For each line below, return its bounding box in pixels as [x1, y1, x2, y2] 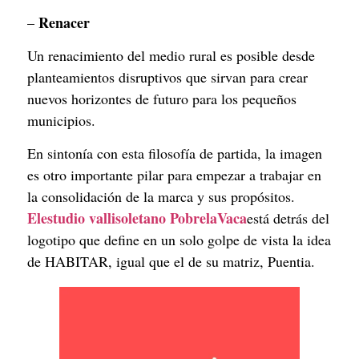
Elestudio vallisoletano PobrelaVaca [27, 208, 247, 229]
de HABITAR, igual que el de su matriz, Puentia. [27, 252, 315, 272]
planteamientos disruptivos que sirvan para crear [27, 67, 308, 87]
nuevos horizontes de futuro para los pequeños [27, 88, 296, 108]
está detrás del [247, 208, 329, 228]
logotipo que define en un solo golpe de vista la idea [27, 230, 331, 250]
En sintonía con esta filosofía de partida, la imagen [27, 143, 322, 163]
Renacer [38, 11, 90, 33]
